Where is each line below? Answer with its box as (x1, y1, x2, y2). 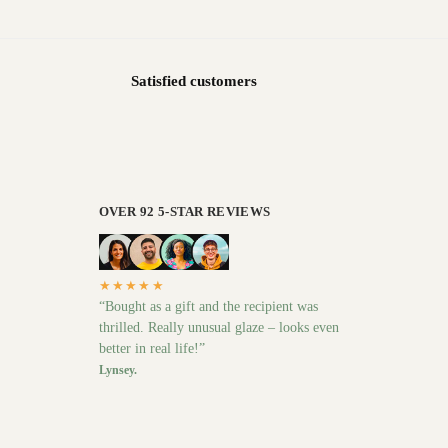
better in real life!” (98, 341, 205, 357)
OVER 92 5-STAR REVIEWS (98, 204, 271, 220)
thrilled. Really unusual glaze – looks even (98, 320, 339, 336)
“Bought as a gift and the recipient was (98, 299, 318, 315)
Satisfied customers (130, 73, 257, 90)
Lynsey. (98, 363, 137, 378)
